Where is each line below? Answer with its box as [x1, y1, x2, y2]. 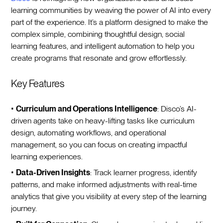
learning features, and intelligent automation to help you [11, 41, 195, 51]
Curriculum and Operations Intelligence [16, 104, 158, 113]
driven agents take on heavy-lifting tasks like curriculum [11, 115, 195, 125]
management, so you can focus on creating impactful [11, 139, 188, 149]
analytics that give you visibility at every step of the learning [11, 191, 207, 201]
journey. [11, 203, 37, 213]
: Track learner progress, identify [90, 167, 198, 177]
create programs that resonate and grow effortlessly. [11, 53, 187, 63]
